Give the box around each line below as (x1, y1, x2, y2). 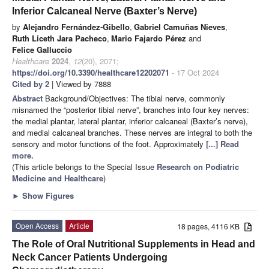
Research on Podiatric (157, 160, 239, 172)
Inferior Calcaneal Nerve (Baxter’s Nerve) (12, 5, 197, 16)
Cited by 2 (12, 77, 49, 89)
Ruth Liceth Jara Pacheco (12, 32, 107, 44)
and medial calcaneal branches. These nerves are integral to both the (12, 126, 252, 138)
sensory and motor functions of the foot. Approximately (12, 138, 206, 150)
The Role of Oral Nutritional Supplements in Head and (12, 238, 255, 249)
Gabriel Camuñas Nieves (134, 20, 225, 32)
